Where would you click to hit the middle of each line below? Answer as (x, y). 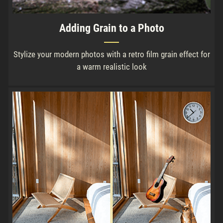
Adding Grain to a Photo (111, 28)
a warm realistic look (111, 66)
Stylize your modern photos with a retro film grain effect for (111, 54)
